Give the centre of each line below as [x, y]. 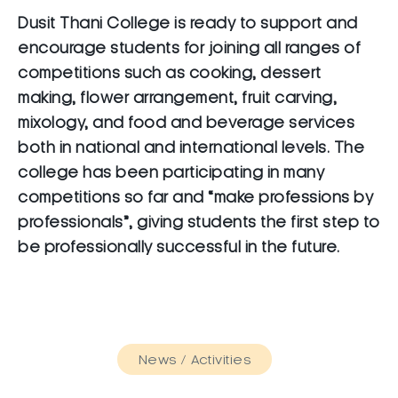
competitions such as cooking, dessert [170, 73]
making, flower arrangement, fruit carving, [177, 98]
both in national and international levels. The [191, 148]
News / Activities [195, 360]
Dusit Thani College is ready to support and [188, 24]
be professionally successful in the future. [179, 247]
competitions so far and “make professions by [195, 198]
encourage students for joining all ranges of [189, 48]
